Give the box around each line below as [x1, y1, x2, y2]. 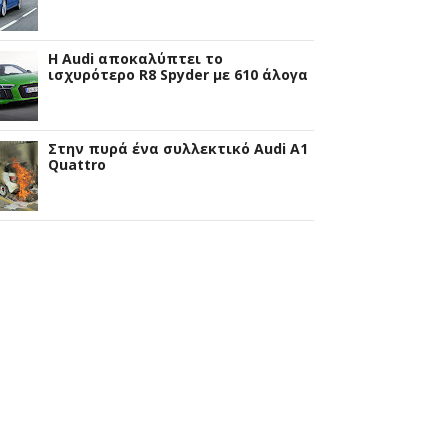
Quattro [48, 154, 107, 174]
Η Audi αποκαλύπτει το [48, 48, 224, 68]
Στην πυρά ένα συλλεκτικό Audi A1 [48, 138, 309, 158]
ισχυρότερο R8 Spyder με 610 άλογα [48, 64, 309, 84]
